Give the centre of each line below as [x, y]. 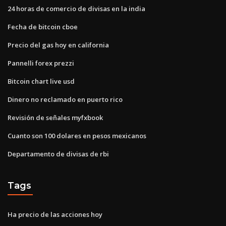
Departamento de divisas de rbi [58, 154]
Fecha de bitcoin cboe [43, 26]
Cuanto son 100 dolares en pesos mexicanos [77, 135]
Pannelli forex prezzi [41, 63]
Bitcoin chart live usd [41, 81]
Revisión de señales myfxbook [55, 117]
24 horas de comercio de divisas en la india [76, 8]
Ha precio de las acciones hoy [55, 214]
